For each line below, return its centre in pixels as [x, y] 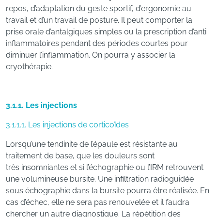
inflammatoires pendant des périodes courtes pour [97, 43]
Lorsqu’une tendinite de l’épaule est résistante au [92, 144]
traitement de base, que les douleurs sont [80, 156]
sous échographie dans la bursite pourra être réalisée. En [108, 191]
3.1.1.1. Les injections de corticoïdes [67, 125]
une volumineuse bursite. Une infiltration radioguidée [100, 179]
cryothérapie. [29, 67]
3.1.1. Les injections [41, 105]
